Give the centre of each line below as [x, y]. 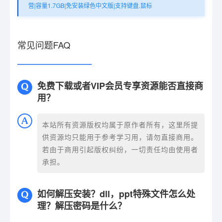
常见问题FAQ [44, 45]
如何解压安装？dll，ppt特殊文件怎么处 [116, 194]
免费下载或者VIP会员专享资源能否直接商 [120, 86]
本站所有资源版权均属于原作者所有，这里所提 [120, 125]
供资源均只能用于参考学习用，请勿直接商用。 [120, 137]
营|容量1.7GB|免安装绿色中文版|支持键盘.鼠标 [90, 5]
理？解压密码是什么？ [82, 206]
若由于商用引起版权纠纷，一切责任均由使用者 [120, 149]
